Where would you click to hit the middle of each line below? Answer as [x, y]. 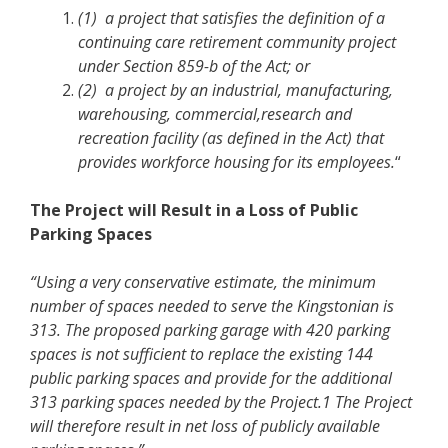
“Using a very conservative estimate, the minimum [203, 281]
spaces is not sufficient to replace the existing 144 [201, 353]
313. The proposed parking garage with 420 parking [210, 329]
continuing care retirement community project [237, 41]
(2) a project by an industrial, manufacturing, [235, 89]
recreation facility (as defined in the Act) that [231, 137]
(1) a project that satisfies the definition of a [231, 17]
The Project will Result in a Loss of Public [194, 209]
